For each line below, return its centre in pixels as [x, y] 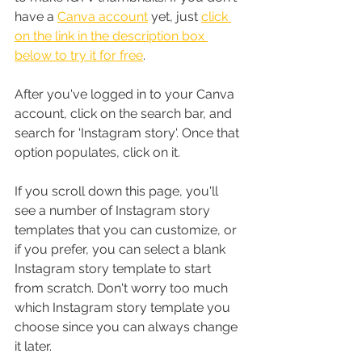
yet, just [175, 16]
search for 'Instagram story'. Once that [128, 133]
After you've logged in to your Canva [126, 94]
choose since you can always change [128, 326]
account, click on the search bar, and [125, 113]
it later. [33, 346]
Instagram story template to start [114, 268]
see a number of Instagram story [114, 210]
